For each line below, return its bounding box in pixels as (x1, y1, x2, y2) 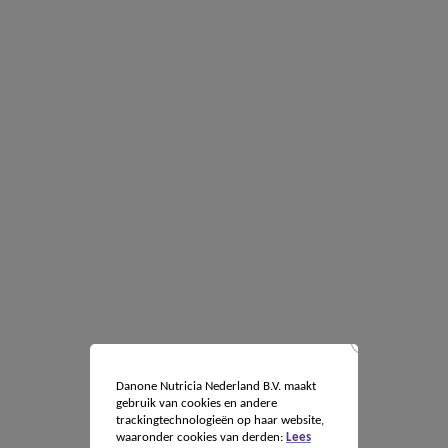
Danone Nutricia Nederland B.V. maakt (115, 380, 316, 393)
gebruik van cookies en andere (115, 397, 277, 410)
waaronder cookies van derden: (115, 431, 286, 444)
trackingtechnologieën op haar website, (115, 414, 324, 427)
